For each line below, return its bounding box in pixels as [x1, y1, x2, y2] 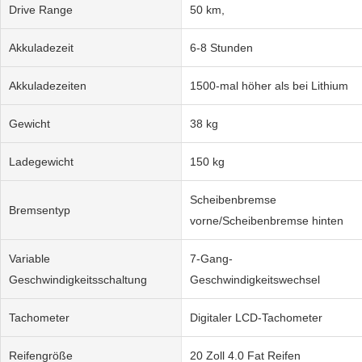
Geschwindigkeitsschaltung [9, 272, 147, 286]
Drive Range [9, 2, 73, 16]
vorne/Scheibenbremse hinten [189, 213, 343, 227]
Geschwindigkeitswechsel [189, 272, 320, 286]
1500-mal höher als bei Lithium [189, 78, 348, 92]
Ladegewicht [9, 154, 74, 168]
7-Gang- [189, 251, 233, 265]
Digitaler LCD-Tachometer [189, 310, 322, 324]
